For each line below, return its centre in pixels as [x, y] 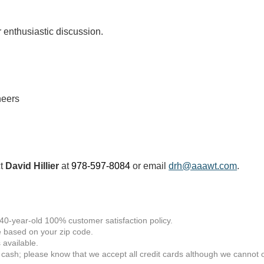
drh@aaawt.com [203, 166]
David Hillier [32, 166]
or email [150, 166]
